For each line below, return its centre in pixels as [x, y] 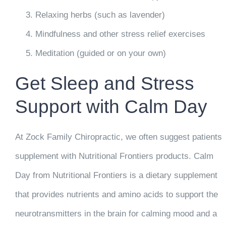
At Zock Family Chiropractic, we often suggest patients [118, 137]
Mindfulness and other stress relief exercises [120, 34]
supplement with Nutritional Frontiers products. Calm [114, 156]
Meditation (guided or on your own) [100, 53]
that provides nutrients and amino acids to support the [116, 194]
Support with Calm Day [111, 106]
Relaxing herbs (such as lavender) [100, 15]
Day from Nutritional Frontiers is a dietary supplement [116, 175]
